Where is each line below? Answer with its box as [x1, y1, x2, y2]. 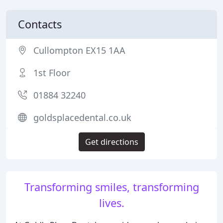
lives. [99, 196, 124, 210]
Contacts [18, 17, 62, 31]
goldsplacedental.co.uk [33, 111, 131, 123]
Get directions [85, 136, 138, 147]
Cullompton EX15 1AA [33, 44, 125, 56]
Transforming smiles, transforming [24, 180, 199, 194]
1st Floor [33, 67, 70, 79]
